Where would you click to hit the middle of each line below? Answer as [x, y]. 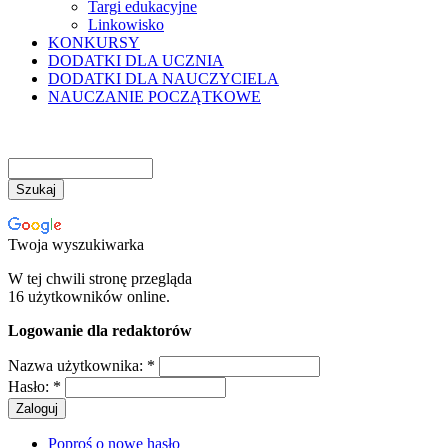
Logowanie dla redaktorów [100, 330]
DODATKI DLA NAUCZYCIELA [163, 78]
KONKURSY [94, 42]
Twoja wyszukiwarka [76, 244]
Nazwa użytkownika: [77, 365]
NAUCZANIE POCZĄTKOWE [154, 96]
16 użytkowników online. [89, 296]
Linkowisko [126, 24]
